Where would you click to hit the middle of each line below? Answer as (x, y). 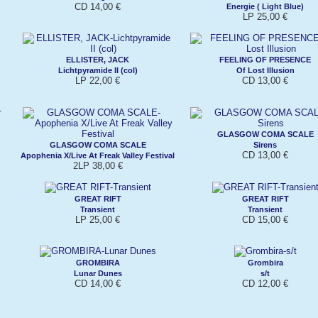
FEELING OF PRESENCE (265, 59)
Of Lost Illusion (265, 70)
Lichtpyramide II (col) (98, 70)
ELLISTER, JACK (98, 59)
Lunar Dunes (98, 273)
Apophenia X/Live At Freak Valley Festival (98, 155)
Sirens (265, 144)
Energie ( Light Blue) (265, 6)
